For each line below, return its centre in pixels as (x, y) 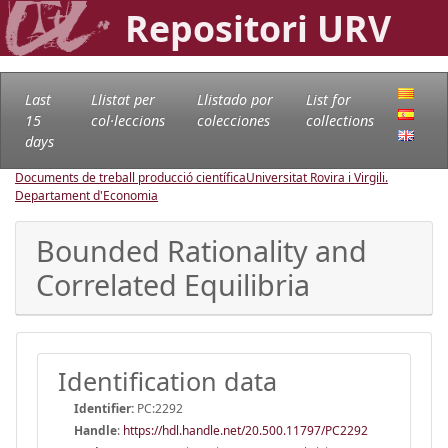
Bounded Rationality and (201, 250)
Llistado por (234, 99)
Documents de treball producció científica (130, 177)
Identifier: (104, 408)
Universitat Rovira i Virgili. (317, 177)
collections (339, 120)
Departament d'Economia (86, 195)
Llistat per (122, 99)
